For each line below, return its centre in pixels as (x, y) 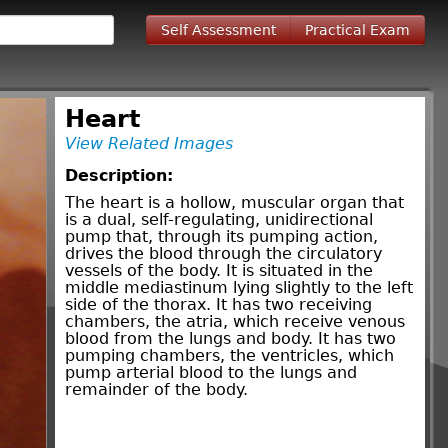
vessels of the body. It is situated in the (219, 270)
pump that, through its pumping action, (221, 236)
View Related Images (149, 143)
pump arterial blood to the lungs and (211, 372)
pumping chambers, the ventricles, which (229, 355)
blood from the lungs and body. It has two (230, 338)
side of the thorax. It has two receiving (218, 304)
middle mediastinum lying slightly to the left (239, 287)
